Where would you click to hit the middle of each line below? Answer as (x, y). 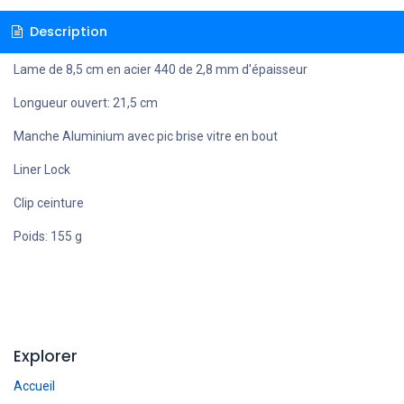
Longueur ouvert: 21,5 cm (86, 102)
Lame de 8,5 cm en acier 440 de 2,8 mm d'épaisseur (161, 69)
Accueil (34, 386)
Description (66, 31)
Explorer (46, 356)
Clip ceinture (49, 202)
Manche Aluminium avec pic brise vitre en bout (146, 136)
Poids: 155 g (48, 236)
